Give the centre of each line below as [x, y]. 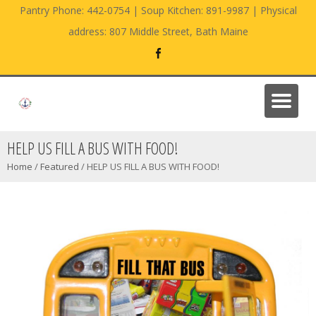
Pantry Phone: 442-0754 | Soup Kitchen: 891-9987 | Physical [158, 10]
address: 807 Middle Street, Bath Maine [158, 31]
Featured [60, 166]
